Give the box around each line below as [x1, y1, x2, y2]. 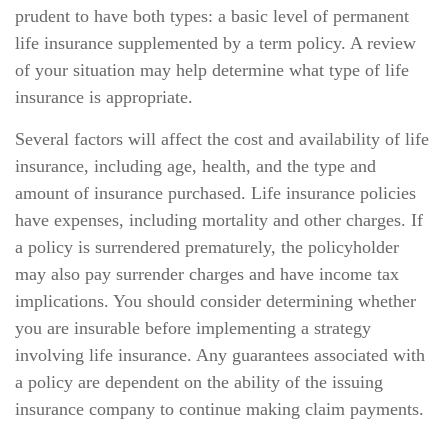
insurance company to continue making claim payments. [15, 399, 424, 419]
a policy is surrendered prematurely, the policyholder [15, 237, 399, 257]
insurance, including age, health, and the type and [15, 156, 376, 176]
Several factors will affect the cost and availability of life [15, 129, 429, 149]
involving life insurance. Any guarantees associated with [15, 345, 425, 365]
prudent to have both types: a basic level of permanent [15, 6, 409, 26]
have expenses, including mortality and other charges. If [15, 210, 423, 230]
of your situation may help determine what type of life [15, 60, 409, 80]
